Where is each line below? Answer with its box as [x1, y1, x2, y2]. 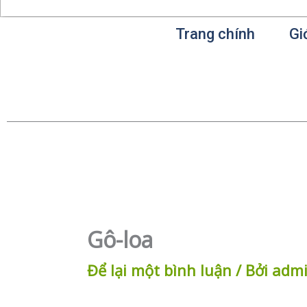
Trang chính [175, 25, 256, 42]
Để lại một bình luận [87, 259, 232, 280]
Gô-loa [87, 224, 153, 254]
